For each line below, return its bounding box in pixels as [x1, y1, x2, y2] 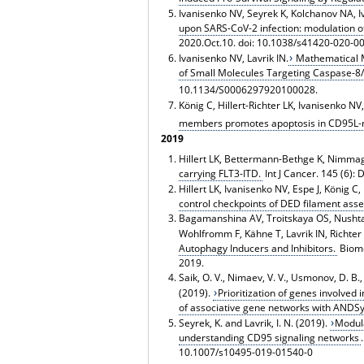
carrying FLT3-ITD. [178, 166, 261, 180]
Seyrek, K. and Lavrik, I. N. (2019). [178, 315, 330, 330]
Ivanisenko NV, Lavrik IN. [178, 50, 288, 65]
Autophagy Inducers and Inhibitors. [178, 240, 336, 255]
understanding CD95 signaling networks [178, 330, 359, 344]
